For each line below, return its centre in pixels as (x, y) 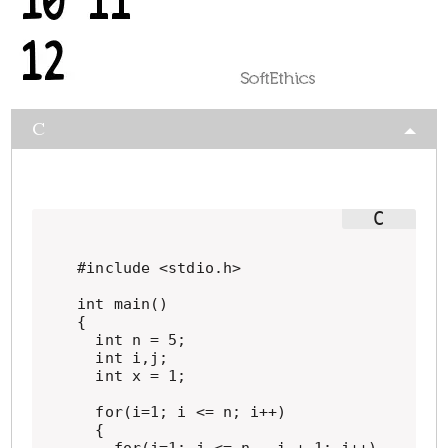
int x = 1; (132, 376)
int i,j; (123, 358)
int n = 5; (132, 340)
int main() (123, 304)
